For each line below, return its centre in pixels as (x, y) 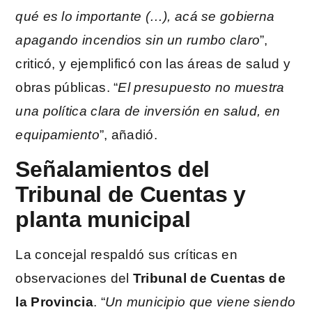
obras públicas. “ (67, 87)
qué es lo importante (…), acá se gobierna (145, 16)
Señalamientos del (113, 170)
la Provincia (54, 302)
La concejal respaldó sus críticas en (126, 255)
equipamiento (57, 135)
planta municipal (103, 220)
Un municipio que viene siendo (200, 302)
